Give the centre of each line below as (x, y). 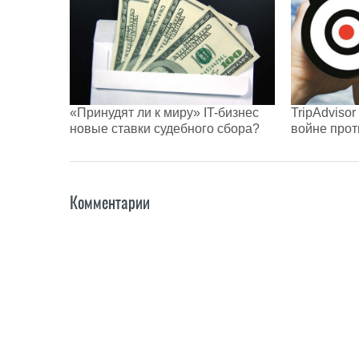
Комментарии (110, 202)
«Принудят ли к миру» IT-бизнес (164, 112)
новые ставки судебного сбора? (165, 128)
